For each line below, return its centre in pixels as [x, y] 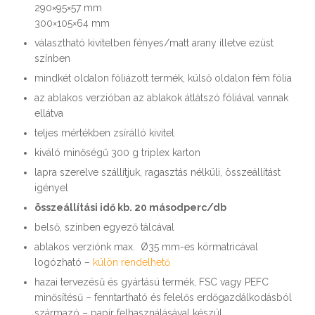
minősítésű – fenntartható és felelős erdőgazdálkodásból [163, 298]
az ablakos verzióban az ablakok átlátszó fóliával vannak [161, 98]
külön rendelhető [131, 263]
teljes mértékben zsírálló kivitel [104, 133]
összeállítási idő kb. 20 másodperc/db [130, 208]
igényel [51, 188]
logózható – [64, 263]
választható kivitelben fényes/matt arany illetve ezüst [154, 43]
